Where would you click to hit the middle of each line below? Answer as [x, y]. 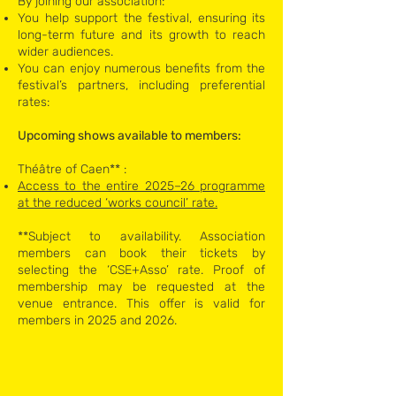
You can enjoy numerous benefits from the [141, 69]
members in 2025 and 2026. [97, 320]
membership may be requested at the [141, 287]
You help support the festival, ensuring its [141, 18]
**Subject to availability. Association [141, 236]
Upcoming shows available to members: [129, 136]
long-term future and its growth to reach [141, 35]
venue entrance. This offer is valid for [141, 304]
